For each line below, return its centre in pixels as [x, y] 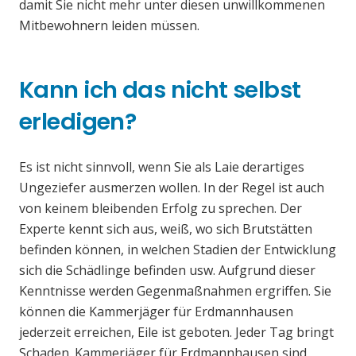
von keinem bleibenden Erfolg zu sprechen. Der [161, 209]
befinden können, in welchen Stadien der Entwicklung [178, 250]
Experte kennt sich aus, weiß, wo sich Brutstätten [166, 229]
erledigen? [78, 122]
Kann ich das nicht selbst [160, 90]
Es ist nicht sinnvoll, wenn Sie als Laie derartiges [162, 167]
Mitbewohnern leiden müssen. [109, 26]
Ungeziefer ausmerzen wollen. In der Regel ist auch [172, 188]
